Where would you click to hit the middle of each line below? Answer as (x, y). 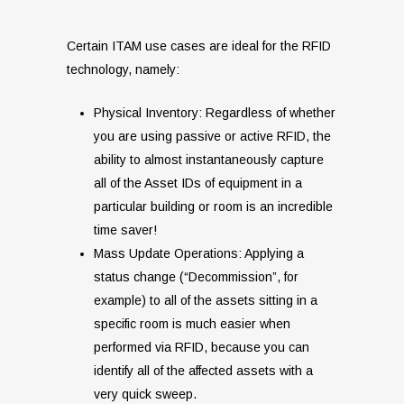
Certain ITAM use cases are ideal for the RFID (199, 46)
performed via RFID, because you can (202, 348)
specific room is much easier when (192, 324)
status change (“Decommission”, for (196, 277)
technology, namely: (123, 70)
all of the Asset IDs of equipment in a (198, 184)
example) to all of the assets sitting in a (206, 301)
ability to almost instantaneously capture (209, 160)
